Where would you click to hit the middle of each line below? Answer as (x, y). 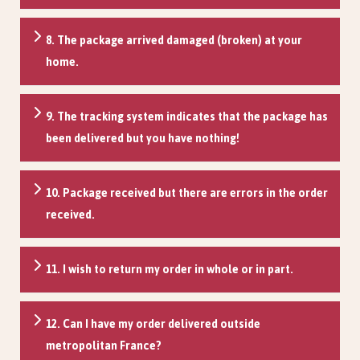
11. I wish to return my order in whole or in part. (170, 269)
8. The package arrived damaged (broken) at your (174, 40)
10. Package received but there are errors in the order (187, 193)
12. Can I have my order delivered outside (153, 324)
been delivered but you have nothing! (143, 138)
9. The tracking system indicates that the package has (187, 117)
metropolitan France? (104, 346)
